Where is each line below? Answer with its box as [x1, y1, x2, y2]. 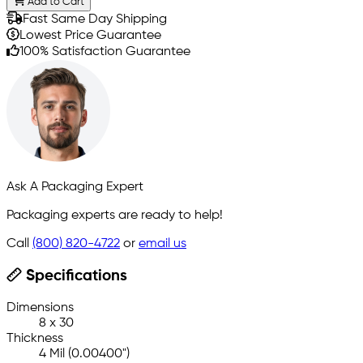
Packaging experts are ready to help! [6, 208, 223, 222]
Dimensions [6, 301, 74, 314]
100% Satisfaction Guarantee [19, 45, 190, 58]
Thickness [6, 331, 63, 345]
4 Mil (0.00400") [39, 347, 130, 361]
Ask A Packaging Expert [6, 180, 143, 194]
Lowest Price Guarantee [19, 28, 161, 42]
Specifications [21, 268, 127, 284]
